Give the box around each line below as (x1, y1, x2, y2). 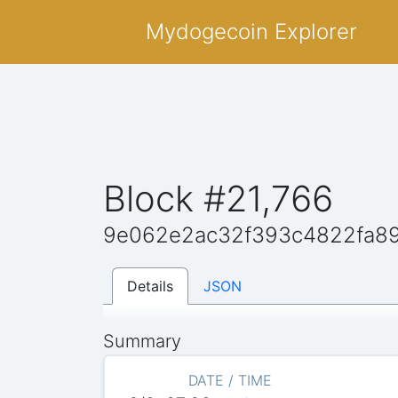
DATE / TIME (187, 370, 272, 389)
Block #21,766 (103, 176, 334, 220)
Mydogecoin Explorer (146, 19, 357, 44)
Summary (103, 330, 182, 352)
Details (127, 276, 174, 295)
